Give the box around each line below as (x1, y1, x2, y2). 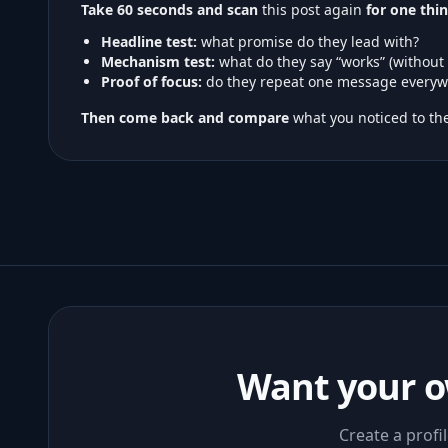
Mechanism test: (101, 51, 215, 71)
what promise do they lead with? (197, 31, 419, 51)
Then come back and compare (81, 107, 289, 127)
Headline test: (101, 31, 197, 51)
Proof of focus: (101, 71, 202, 91)
